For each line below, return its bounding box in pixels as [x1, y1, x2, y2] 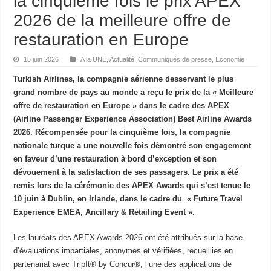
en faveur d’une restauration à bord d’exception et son [13, 154, 217, 163]
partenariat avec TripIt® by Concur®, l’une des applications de [13, 259, 232, 269]
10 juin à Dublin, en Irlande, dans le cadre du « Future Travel [13, 194, 243, 203]
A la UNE [80, 55, 107, 63]
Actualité [109, 55, 135, 63]
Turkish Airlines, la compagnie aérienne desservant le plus [13, 74, 234, 83]
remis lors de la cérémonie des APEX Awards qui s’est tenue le [13, 180, 251, 190]
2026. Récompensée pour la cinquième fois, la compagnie [13, 127, 231, 137]
